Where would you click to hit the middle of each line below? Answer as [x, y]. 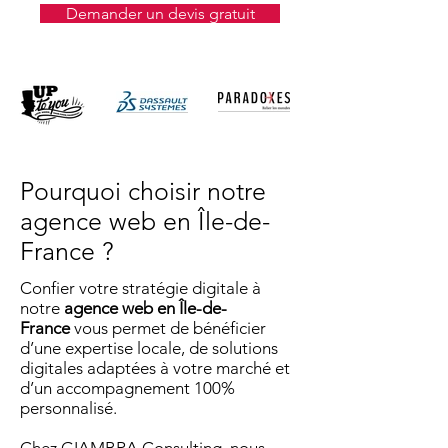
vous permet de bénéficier [168, 328]
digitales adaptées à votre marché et [155, 368]
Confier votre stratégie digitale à [140, 288]
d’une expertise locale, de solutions [149, 348]
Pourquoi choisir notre [143, 191]
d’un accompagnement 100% [127, 388]
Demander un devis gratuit [160, 13]
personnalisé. [70, 408]
